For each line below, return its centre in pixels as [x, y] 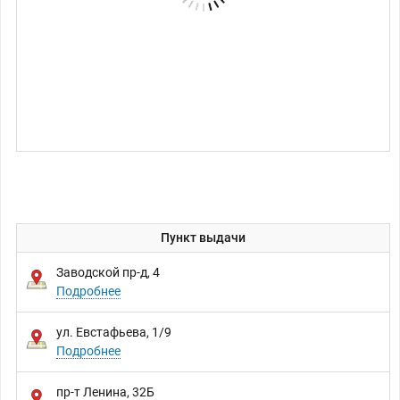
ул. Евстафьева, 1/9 [114, 333]
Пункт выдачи [203, 238]
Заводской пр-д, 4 [108, 273]
